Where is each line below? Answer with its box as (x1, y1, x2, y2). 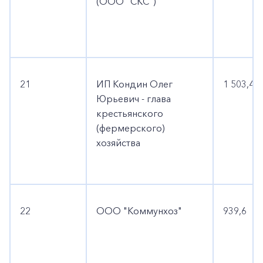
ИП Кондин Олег (96, 78, 173, 90)
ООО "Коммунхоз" (96, 205, 182, 217)
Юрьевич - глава (96, 93, 171, 104)
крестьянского (96, 107, 163, 119)
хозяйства (96, 137, 140, 149)
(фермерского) (96, 122, 165, 134)
